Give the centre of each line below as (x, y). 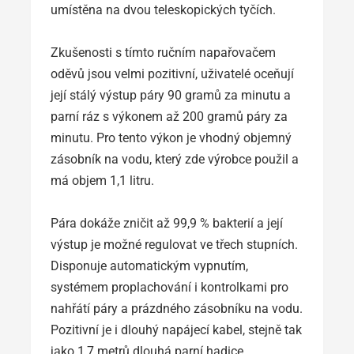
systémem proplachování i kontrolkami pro (169, 287)
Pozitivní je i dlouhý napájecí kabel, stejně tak (176, 330)
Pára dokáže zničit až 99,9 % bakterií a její (167, 223)
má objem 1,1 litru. (102, 180)
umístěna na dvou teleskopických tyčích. (163, 9)
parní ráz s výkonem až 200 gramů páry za (169, 116)
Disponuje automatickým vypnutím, (149, 265)
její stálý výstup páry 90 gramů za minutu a (171, 95)
